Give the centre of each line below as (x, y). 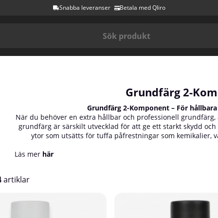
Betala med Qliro (142, 8)
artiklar (16, 180)
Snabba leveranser (85, 8)
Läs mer (28, 154)
